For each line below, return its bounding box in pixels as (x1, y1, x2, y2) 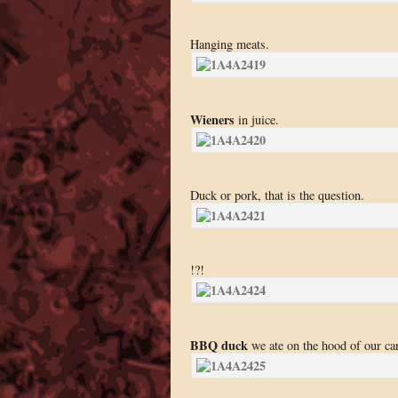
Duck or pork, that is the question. (189, 186, 364, 203)
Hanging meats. (189, 36, 269, 53)
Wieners (189, 110, 235, 130)
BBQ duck (189, 335, 248, 354)
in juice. (234, 111, 279, 129)
